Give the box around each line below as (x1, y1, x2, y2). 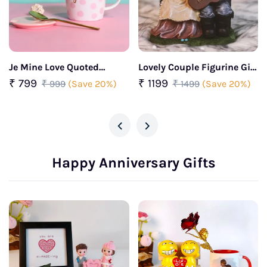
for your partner (138, 73, 208, 85)
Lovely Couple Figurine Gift (138, 61, 257, 73)
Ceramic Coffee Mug (9, 73, 98, 85)
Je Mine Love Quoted (9, 61, 99, 73)
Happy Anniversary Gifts (51, 154, 216, 172)
